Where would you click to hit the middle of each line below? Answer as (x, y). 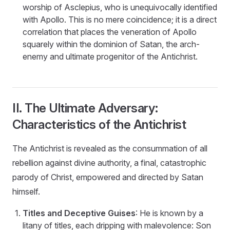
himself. (26, 191)
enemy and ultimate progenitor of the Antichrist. (110, 56)
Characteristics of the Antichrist (99, 124)
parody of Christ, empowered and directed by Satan (108, 177)
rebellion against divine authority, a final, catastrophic (109, 162)
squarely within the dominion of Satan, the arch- (111, 44)
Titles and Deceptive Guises (79, 213)
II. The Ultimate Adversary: (85, 108)
